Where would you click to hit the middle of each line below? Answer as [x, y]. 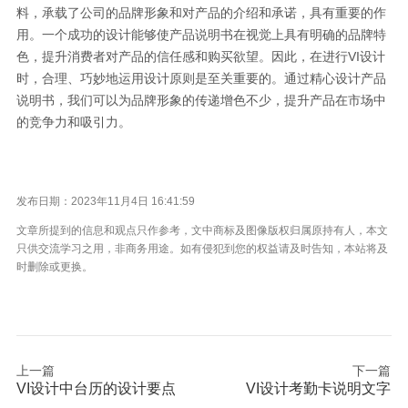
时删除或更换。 [55, 267]
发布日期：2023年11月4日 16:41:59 [106, 201]
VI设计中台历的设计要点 [96, 388]
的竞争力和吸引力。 [74, 122]
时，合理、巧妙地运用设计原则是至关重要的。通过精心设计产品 [201, 78]
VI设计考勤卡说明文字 [318, 388]
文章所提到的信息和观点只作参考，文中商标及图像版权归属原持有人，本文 [202, 230]
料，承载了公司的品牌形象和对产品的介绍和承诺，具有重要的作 [201, 13]
